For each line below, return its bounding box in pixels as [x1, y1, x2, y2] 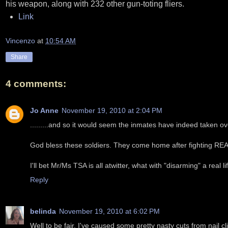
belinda [30, 207, 56, 215]
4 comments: [6, 78, 66, 90]
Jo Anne [30, 106, 59, 115]
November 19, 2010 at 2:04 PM [62, 106, 162, 115]
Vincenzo [6, 37, 35, 45]
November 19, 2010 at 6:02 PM [59, 207, 160, 215]
